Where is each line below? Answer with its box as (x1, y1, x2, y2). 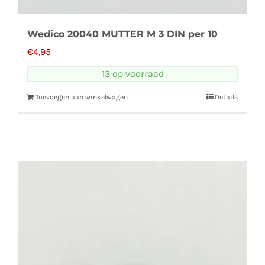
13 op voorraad (101, 67, 164, 79)
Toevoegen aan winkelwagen (35, 92, 128, 101)
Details (215, 92, 238, 101)
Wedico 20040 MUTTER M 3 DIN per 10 (27, 28, 218, 40)
